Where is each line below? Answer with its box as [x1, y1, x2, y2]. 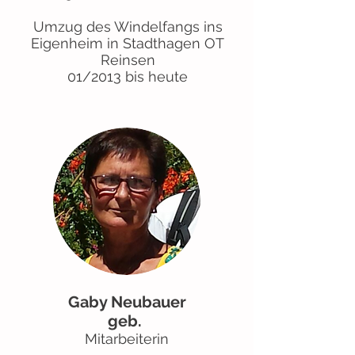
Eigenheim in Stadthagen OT [31, 35, 224, 52]
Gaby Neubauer [67, 292, 186, 311]
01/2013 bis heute [67, 68, 188, 85]
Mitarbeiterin [85, 330, 169, 347]
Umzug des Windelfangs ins [32, 18, 223, 35]
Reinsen [100, 52, 155, 68]
